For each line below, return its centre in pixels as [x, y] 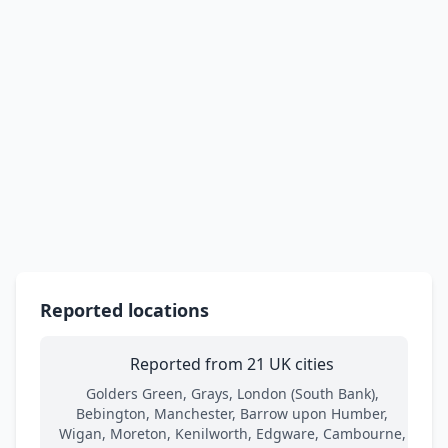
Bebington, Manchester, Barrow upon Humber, [232, 413]
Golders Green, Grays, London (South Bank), [232, 393]
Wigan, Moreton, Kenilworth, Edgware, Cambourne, [232, 433]
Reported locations [124, 309]
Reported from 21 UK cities [232, 363]
